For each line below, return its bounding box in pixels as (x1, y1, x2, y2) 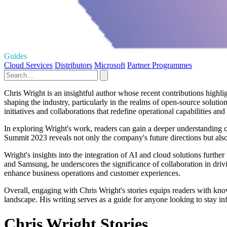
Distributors (55, 60, 92, 69)
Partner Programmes (127, 60, 192, 69)
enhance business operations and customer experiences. (4, 168, 180, 177)
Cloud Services (4, 60, 53, 69)
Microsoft (94, 60, 125, 69)
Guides (4, 51, 27, 60)
